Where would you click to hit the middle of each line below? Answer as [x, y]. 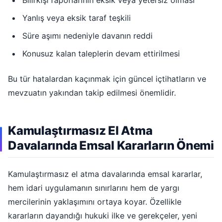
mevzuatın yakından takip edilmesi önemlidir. [92, 92]
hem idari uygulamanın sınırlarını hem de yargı [94, 188]
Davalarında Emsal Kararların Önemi [111, 145]
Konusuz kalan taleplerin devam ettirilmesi [101, 54]
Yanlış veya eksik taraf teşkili [76, 18]
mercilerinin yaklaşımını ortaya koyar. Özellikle [95, 202]
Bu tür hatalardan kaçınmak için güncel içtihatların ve [107, 79]
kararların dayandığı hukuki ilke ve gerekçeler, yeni [103, 216]
